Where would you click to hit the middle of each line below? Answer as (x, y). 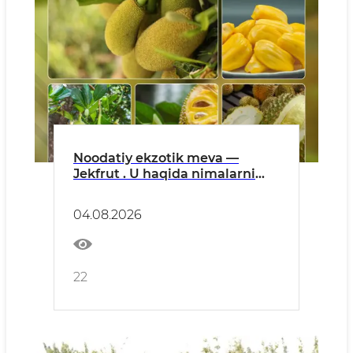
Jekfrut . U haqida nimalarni (164, 174)
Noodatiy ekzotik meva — (156, 158)
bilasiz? (98, 190)
